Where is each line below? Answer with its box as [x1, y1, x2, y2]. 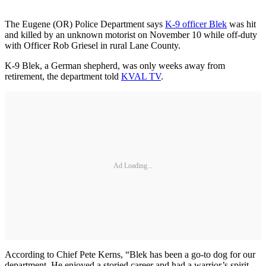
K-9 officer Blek [165, 19, 227, 29]
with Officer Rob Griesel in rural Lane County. [5, 40, 180, 50]
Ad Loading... [113, 161, 153, 170]
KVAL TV [121, 71, 161, 81]
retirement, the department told [5, 71, 121, 81]
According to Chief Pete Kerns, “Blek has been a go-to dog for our [5, 249, 255, 259]
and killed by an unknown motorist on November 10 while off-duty [5, 30, 257, 40]
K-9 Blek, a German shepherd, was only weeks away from [5, 61, 225, 71]
